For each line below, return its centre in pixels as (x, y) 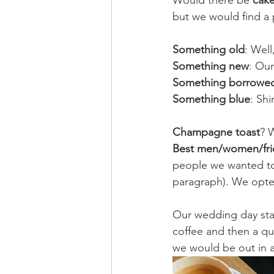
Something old (209, 50)
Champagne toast (216, 132)
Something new (211, 66)
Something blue (211, 99)
